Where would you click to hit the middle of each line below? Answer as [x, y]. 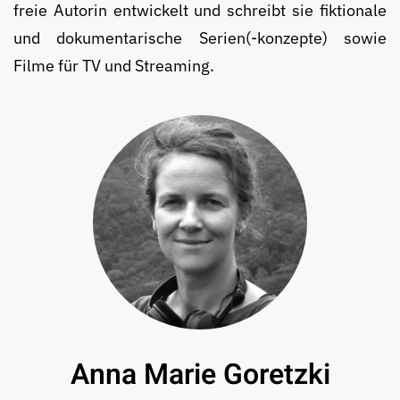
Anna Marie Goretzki [200, 375]
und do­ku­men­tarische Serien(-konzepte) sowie [200, 38]
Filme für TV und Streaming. [114, 66]
